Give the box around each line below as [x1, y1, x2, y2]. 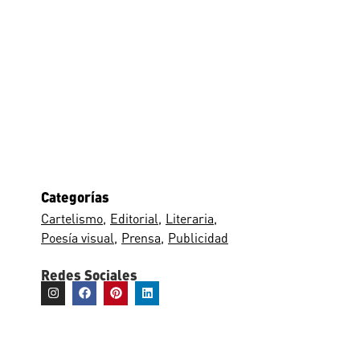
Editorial [110, 210, 158, 227]
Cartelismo [41, 210, 103, 227]
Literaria [166, 210, 214, 227]
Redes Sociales [41, 265, 137, 283]
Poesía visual [41, 229, 114, 246]
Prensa [121, 229, 161, 246]
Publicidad [168, 229, 228, 246]
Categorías [41, 187, 109, 205]
